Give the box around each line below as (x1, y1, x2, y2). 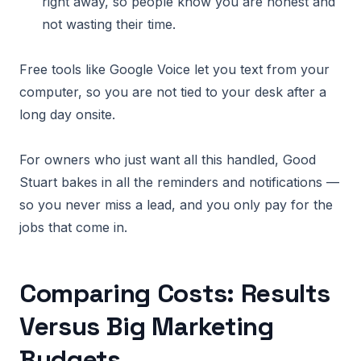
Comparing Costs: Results (19, 277, 330, 309)
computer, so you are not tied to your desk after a (19, 84, 326, 100)
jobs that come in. (19, 219, 127, 235)
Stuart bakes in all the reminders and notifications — (19, 174, 339, 190)
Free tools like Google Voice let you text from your (19, 61, 330, 77)
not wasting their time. (42, 16, 176, 32)
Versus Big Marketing (19, 310, 274, 342)
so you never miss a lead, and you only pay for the (19, 197, 333, 213)
